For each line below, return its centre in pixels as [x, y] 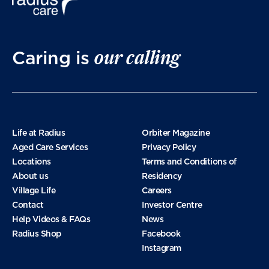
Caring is [53, 58]
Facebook [161, 234]
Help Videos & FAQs [51, 219]
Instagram [162, 248]
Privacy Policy [169, 147]
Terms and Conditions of [189, 162]
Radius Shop [37, 234]
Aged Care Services [50, 147]
